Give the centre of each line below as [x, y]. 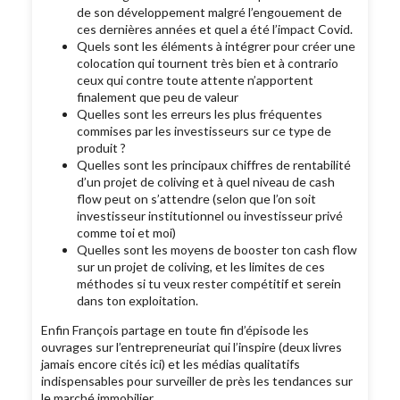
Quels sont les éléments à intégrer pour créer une [217, 46]
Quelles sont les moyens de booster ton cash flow [217, 250]
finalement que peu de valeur [159, 97]
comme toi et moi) [128, 233]
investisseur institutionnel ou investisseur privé [210, 216]
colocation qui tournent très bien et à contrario [208, 63]
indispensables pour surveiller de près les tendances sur [197, 381]
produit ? [103, 148]
